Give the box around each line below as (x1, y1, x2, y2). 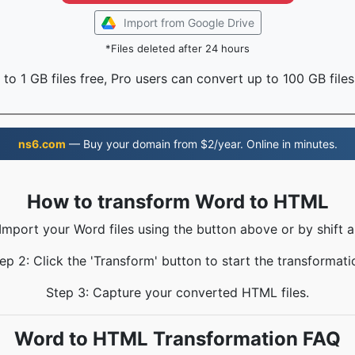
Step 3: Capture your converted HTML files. (46, 284, 309, 300)
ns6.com (17, 137, 66, 151)
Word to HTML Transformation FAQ (14, 327, 341, 350)
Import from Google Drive (123, 16, 254, 29)
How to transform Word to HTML (26, 190, 329, 213)
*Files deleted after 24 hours (105, 42, 250, 55)
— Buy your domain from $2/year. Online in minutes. (65, 137, 338, 151)
